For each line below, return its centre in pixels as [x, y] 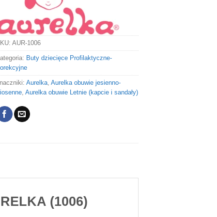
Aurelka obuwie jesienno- [86, 83]
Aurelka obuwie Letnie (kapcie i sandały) [82, 93]
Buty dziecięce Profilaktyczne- [69, 58]
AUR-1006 [27, 43]
